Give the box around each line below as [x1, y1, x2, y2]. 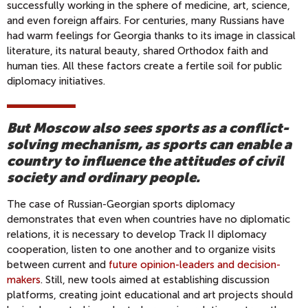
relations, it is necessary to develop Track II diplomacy [7, 228, 267, 241]
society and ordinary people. [7, 168, 200, 186]
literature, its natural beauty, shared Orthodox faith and [7, 45, 268, 58]
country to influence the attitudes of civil [7, 152, 284, 169]
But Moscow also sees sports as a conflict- [7, 119, 289, 136]
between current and [7, 258, 109, 272]
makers [7, 274, 41, 287]
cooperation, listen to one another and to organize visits [7, 243, 276, 256]
